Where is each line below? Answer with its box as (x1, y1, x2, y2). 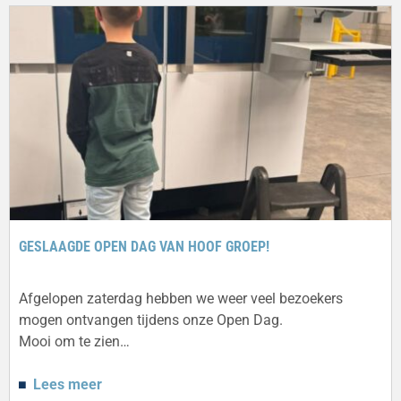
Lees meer (33, 376, 102, 394)
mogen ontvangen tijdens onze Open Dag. (19, 311, 283, 329)
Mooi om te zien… (19, 333, 130, 351)
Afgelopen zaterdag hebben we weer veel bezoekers (19, 290, 343, 308)
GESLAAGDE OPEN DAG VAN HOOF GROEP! (19, 238, 269, 256)
